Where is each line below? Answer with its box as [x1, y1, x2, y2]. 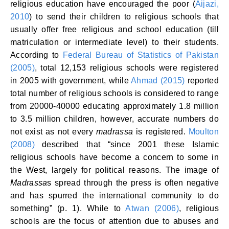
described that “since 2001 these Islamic [34, 140, 219, 149]
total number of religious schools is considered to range [10, 89, 219, 98]
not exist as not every [10, 127, 96, 136]
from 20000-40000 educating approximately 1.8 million [10, 102, 219, 110]
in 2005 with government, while [10, 76, 131, 85]
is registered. [133, 127, 189, 136]
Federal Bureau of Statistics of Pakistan [62, 51, 219, 59]
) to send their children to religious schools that [29, 12, 219, 21]
